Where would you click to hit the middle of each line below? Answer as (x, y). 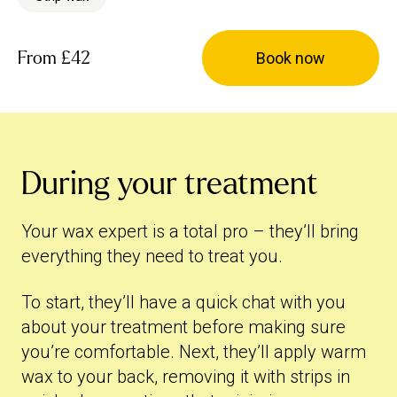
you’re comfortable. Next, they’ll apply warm (194, 352)
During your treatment (170, 184)
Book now (291, 58)
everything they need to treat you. (152, 256)
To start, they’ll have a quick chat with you (183, 302)
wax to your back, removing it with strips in (186, 377)
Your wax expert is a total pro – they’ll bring (190, 231)
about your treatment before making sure (183, 327)
